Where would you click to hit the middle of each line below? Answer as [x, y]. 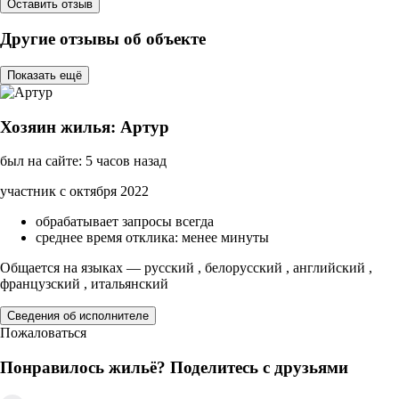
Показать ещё [45, 75]
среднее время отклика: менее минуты [152, 238]
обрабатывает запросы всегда [125, 222]
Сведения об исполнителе [78, 316]
